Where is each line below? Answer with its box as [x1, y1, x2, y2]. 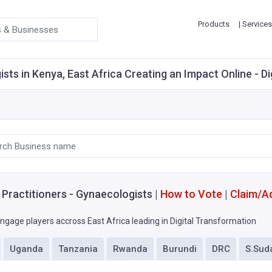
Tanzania [58, 243, 98, 254]
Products [198, 19, 229, 29]
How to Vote [160, 188, 222, 200]
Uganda [10, 243, 43, 254]
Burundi [163, 243, 197, 254]
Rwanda [113, 243, 148, 254]
